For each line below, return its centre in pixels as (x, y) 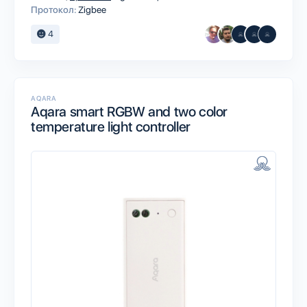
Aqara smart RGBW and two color (130, 112)
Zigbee (92, 10)
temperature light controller (111, 127)
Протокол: (54, 10)
